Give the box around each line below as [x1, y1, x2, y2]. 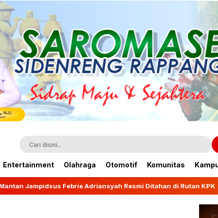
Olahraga [64, 161, 96, 169]
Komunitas [147, 161, 185, 169]
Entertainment [3, 161, 54, 169]
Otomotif [106, 161, 137, 169]
